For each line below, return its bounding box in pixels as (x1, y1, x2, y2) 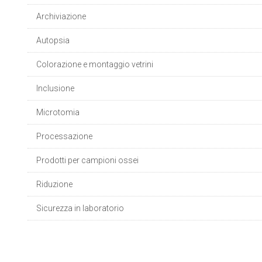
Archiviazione (36, 12, 86, 21)
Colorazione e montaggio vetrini (36, 60, 153, 69)
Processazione (36, 132, 92, 141)
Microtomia (36, 108, 80, 117)
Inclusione (36, 84, 74, 93)
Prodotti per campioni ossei (36, 156, 139, 165)
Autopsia (36, 36, 70, 45)
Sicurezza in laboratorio (36, 204, 124, 213)
